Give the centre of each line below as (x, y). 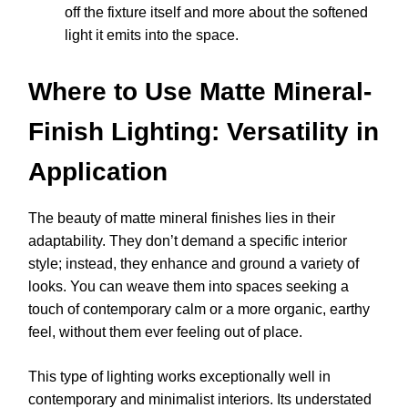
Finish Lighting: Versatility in (204, 131)
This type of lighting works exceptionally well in (179, 376)
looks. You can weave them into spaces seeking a (189, 286)
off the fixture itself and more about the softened (216, 12)
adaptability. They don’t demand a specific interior (188, 240)
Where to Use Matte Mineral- (200, 91)
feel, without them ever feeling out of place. (165, 331)
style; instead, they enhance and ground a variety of (194, 263)
